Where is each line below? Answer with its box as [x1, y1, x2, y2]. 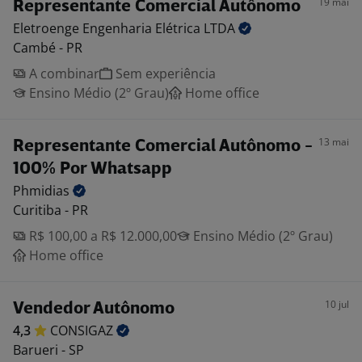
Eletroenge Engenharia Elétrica [13, 19, 204, 37]
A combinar [26, 65, 99, 82]
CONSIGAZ [50, 322, 116, 339]
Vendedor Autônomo [13, 301, 175, 318]
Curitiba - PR [13, 201, 88, 219]
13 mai [318, 135, 349, 149]
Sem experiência [112, 65, 216, 82]
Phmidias [13, 182, 73, 200]
